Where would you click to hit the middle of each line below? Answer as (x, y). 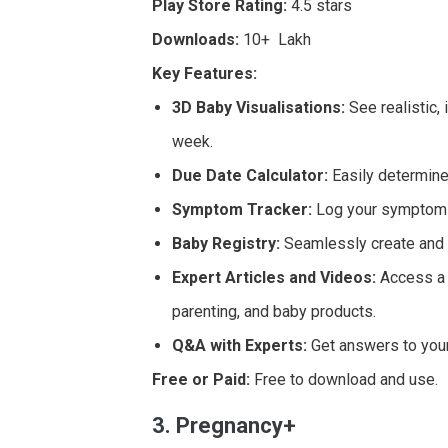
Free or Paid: (201, 379)
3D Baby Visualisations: (258, 107)
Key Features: (204, 73)
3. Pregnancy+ (224, 425)
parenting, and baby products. (274, 311)
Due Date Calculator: (250, 175)
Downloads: (195, 39)
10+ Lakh (275, 39)
